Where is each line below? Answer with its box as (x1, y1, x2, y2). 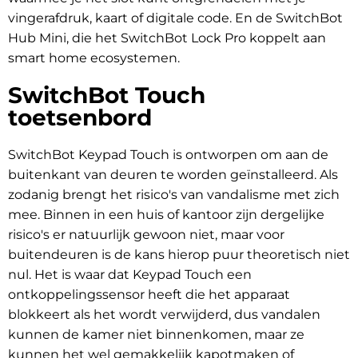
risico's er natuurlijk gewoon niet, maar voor (8, 227, 284, 243)
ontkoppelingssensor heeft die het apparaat (8, 287, 290, 303)
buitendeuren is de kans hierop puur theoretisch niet (8, 247, 350, 263)
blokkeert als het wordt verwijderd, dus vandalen (8, 307, 320, 323)
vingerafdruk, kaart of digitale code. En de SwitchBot (8, 10, 343, 26)
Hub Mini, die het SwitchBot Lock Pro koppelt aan (8, 30, 326, 46)
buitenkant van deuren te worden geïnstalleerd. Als (8, 167, 338, 183)
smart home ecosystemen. (8, 50, 180, 66)
